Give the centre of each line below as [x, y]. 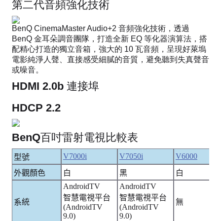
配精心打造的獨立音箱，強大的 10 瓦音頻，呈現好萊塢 [109, 49]
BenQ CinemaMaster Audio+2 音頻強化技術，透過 [101, 28]
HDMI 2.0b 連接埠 [55, 86]
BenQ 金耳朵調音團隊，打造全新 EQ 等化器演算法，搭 [110, 38]
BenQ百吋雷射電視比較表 [75, 137]
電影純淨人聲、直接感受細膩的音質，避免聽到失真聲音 [110, 59]
